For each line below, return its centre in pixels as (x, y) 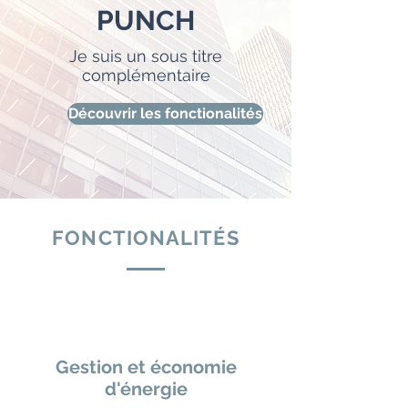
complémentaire (146, 75)
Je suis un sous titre (146, 56)
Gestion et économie (146, 367)
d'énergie (146, 389)
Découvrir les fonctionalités (165, 113)
